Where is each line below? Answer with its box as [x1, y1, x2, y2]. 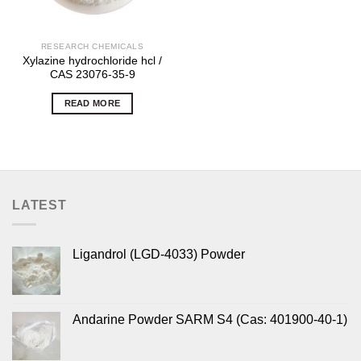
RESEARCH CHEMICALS [40, 41, 144, 51]
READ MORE [64, 98, 121, 108]
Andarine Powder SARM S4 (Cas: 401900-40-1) [73, 313, 347, 327]
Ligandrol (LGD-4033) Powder [73, 247, 245, 262]
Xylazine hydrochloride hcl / [23, 54, 162, 67]
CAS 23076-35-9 [49, 68, 135, 81]
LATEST [12, 197, 67, 212]
